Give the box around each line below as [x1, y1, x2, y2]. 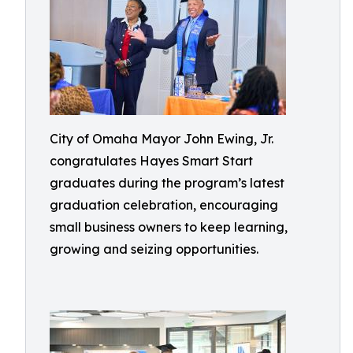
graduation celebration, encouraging [50, 197, 278, 213]
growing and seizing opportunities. [50, 241, 258, 257]
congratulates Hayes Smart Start [50, 153, 253, 169]
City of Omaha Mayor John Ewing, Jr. [50, 131, 273, 147]
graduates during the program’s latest [50, 175, 284, 191]
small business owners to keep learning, [50, 219, 288, 235]
